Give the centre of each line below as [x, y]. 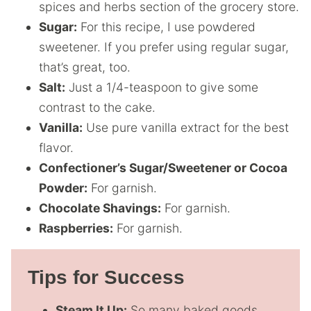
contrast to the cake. [97, 107]
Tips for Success [106, 277]
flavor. [56, 148]
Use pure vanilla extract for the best [186, 127]
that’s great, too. [85, 67]
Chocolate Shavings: [100, 208]
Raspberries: [76, 228]
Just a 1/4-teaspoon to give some [162, 87]
